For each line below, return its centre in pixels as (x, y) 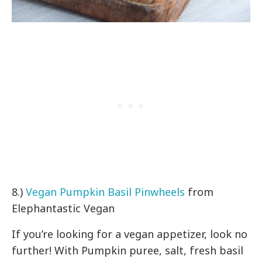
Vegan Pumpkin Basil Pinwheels (107, 192)
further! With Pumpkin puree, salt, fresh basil (128, 250)
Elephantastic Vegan (63, 208)
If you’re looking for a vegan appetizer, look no (130, 234)
